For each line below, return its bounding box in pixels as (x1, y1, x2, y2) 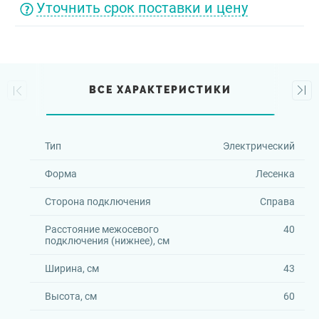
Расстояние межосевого (45, 224, 159, 235)
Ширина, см (45, 263, 99, 274)
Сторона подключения (45, 196, 151, 207)
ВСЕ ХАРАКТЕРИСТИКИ (89, 83, 232, 95)
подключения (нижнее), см (45, 235, 169, 246)
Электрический (222, 140, 295, 152)
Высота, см (45, 291, 97, 302)
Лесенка (255, 168, 295, 179)
